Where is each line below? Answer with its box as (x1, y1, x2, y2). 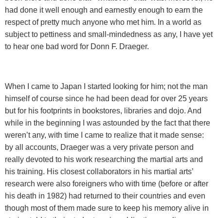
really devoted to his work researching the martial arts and (5, 155, 203, 164)
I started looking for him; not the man (84, 82, 208, 91)
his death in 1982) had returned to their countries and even (5, 192, 205, 200)
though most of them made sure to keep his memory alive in (5, 204, 209, 213)
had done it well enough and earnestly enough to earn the (5, 6, 203, 15)
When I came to (5, 82, 58, 91)
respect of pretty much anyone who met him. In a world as (5, 18, 201, 27)
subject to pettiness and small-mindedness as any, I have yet (5, 30, 213, 39)
